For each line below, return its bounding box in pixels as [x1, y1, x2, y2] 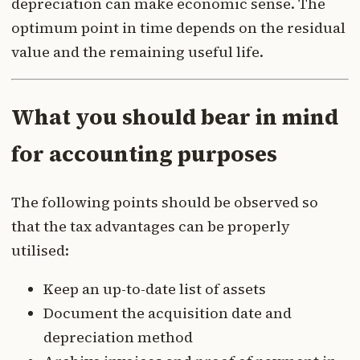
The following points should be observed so [11, 191, 318, 212]
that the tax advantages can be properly [11, 215, 290, 236]
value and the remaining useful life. [11, 42, 264, 63]
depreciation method [43, 326, 193, 347]
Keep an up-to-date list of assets [43, 278, 266, 299]
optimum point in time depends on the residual [11, 18, 346, 39]
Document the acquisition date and [43, 302, 292, 323]
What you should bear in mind [11, 101, 338, 132]
